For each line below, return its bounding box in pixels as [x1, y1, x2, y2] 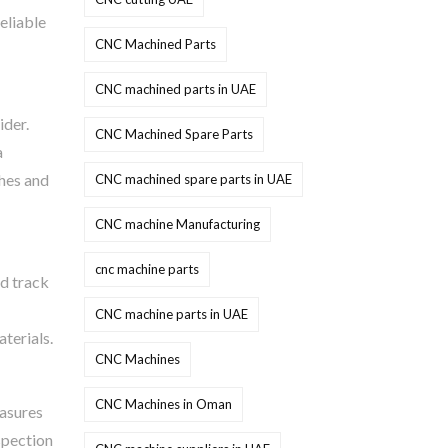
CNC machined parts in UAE [94, 81, 256, 97]
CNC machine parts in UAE [94, 306, 248, 322]
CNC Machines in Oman [94, 396, 232, 412]
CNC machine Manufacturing [94, 216, 260, 232]
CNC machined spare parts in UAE [94, 171, 292, 187]
